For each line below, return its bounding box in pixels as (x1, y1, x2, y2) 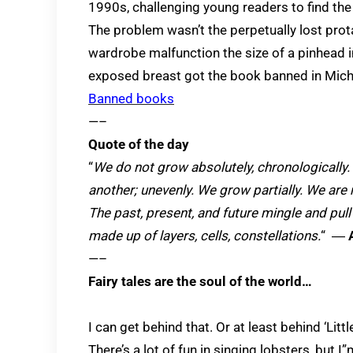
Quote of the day (88, 136, 189, 152)
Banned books (88, 91, 174, 106)
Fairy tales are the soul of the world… (88, 273, 312, 289)
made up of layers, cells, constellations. (88, 228, 321, 243)
